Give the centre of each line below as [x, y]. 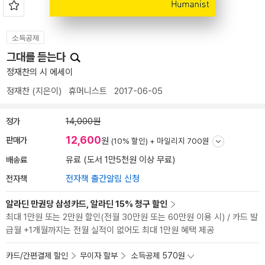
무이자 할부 [99, 256]
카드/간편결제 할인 [37, 256]
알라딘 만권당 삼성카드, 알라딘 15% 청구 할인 [87, 204]
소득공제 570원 [158, 256]
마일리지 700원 [183, 141]
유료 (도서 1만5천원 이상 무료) [120, 160]
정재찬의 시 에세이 [40, 72]
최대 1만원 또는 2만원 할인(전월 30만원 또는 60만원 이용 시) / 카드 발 [132, 217]
